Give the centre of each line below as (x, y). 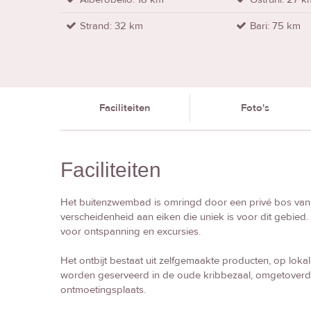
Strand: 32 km (111, 26)
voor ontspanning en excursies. (131, 231)
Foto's (255, 108)
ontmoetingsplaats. (103, 289)
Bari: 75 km (276, 26)
